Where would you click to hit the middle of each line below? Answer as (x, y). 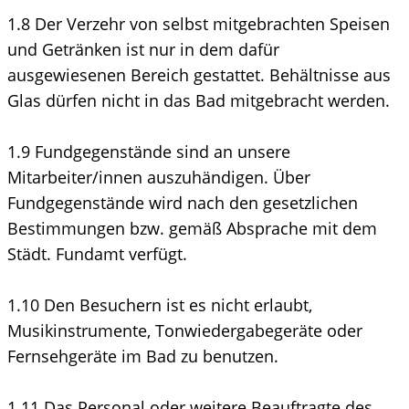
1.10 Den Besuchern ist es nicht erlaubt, (160, 304)
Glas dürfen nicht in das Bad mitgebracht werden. (199, 100)
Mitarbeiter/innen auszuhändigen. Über (159, 177)
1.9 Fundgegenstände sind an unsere (149, 151)
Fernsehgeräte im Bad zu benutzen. (143, 356)
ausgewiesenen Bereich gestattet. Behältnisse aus (199, 74)
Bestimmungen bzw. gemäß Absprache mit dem (192, 228)
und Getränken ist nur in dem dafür (143, 49)
